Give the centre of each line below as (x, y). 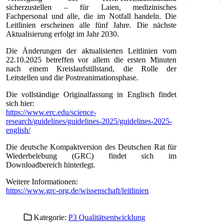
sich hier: (20, 103)
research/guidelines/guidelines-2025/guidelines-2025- (89, 121)
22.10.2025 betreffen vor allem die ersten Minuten (91, 59)
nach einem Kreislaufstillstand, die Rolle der (91, 68)
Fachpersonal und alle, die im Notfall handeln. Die (91, 16)
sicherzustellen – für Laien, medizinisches (91, 7)
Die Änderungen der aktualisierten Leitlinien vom (91, 51)
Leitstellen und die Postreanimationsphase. (72, 77)
